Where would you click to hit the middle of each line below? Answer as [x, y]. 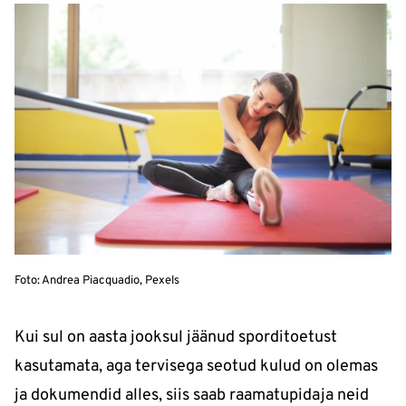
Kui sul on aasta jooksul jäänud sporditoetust [176, 337]
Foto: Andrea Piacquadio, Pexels [97, 280]
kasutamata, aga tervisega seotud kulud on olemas [196, 366]
